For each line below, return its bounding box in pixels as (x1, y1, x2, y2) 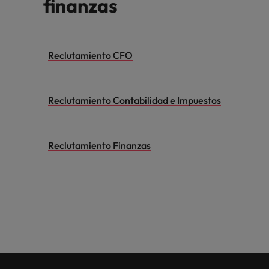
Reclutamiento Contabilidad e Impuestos (48, 94, 221, 107)
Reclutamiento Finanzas (48, 139, 151, 152)
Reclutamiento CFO (48, 49, 133, 62)
